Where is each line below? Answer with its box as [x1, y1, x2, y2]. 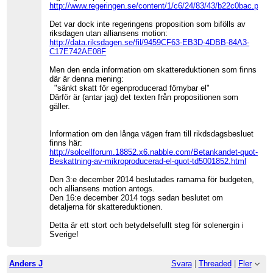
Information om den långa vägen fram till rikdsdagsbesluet [49, 129, 254, 138]
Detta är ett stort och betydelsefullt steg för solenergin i [49, 220, 244, 230]
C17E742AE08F [49, 46, 107, 56]
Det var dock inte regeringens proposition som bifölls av [49, 19, 246, 29]
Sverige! [49, 229, 79, 239]
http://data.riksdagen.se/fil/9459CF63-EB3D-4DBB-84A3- [49, 37, 250, 47]
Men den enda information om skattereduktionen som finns [49, 65, 257, 74]
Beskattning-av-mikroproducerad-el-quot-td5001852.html [49, 156, 247, 166]
